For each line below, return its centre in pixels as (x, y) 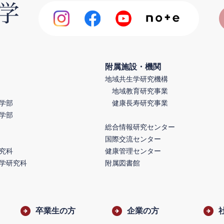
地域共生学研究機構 (136, 79)
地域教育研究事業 (140, 91)
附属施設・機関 (133, 67)
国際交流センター (133, 139)
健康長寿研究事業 (140, 103)
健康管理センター (133, 151)
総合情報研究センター (140, 127)
